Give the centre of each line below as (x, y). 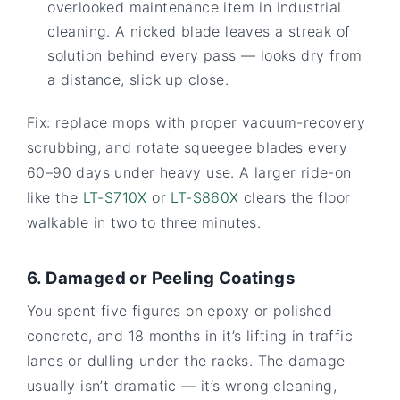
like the (55, 197)
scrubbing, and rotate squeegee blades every (187, 147)
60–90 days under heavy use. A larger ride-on (189, 172)
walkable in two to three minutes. (144, 222)
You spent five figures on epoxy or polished (180, 310)
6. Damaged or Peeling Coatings (161, 277)
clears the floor (295, 197)
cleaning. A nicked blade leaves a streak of (199, 31)
